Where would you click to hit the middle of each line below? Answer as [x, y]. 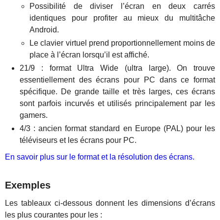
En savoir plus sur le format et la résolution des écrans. [100, 157]
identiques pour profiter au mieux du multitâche [122, 18]
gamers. [34, 115]
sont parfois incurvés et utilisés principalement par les [117, 103]
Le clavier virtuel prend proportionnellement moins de [122, 43]
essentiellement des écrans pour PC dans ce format [117, 80]
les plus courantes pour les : [54, 215]
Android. [44, 30]
